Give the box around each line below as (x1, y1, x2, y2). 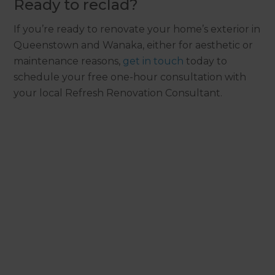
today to (184, 55, 228, 67)
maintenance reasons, (14, 55, 123, 67)
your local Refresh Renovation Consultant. (14, 87, 223, 99)
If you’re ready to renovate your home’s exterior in (14, 23, 261, 35)
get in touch (123, 55, 184, 67)
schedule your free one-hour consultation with (14, 71, 247, 83)
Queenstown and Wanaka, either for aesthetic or (14, 39, 254, 51)
